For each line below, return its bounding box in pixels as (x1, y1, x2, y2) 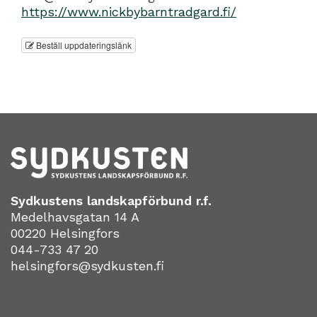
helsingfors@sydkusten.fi (11, 258, 164, 273)
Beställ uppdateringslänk (34, 39, 132, 52)
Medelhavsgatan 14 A (11, 209, 139, 224)
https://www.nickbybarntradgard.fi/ (21, 4, 236, 19)
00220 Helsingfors (11, 225, 120, 241)
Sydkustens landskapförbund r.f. (11, 192, 212, 208)
